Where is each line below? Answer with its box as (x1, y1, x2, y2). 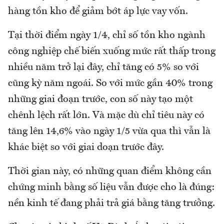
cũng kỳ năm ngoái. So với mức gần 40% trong (8, 78, 212, 88)
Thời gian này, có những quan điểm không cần (8, 166, 211, 176)
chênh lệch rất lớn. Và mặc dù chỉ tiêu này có (8, 110, 204, 120)
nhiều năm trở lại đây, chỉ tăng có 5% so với (8, 62, 199, 72)
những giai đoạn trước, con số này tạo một (8, 94, 193, 104)
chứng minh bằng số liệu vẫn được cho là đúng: (8, 182, 215, 192)
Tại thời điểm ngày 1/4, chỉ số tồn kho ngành (8, 30, 205, 40)
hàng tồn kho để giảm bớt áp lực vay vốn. (8, 6, 188, 16)
